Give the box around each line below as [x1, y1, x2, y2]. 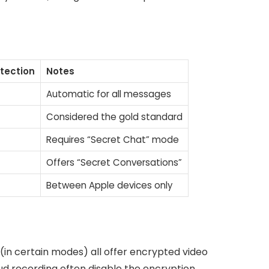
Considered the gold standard [46, 110, 183, 123]
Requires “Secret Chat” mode [46, 133, 179, 146]
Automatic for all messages [46, 87, 171, 100]
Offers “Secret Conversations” [46, 156, 182, 169]
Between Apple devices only [46, 178, 172, 192]
